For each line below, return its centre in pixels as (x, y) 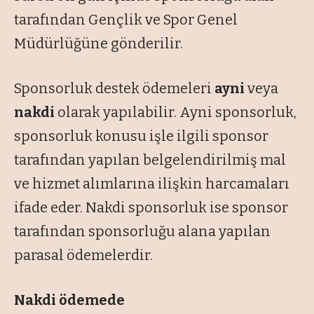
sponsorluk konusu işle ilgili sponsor (141, 136)
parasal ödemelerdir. (83, 255)
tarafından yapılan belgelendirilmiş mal (150, 160)
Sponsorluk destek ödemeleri (114, 89)
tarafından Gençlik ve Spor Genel (126, 20)
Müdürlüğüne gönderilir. (98, 44)
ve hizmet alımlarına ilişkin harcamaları (152, 184)
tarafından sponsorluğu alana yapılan (142, 232)
